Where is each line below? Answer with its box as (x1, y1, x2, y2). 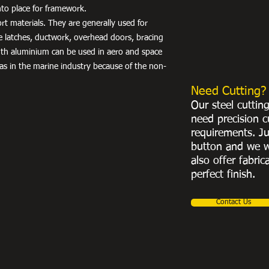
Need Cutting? (191, 85, 266, 97)
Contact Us (216, 198, 251, 206)
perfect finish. (191, 169, 255, 180)
